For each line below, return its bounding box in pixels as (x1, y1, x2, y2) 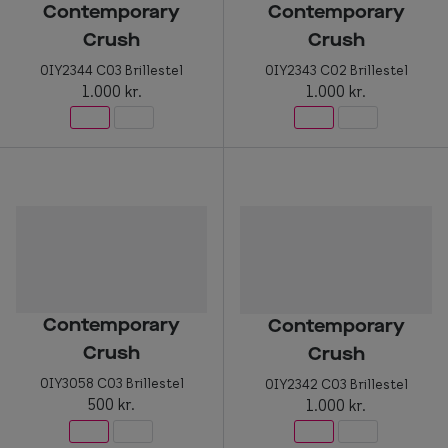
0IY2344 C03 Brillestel (40, 60, 183, 79)
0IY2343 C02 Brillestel (264, 61, 408, 80)
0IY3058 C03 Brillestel (39, 374, 184, 392)
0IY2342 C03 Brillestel (264, 374, 408, 393)
